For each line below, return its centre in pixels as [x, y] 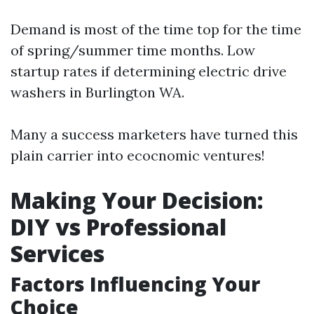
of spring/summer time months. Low [133, 50]
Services [57, 253]
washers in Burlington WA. [97, 92]
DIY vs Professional [118, 227]
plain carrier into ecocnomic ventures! [138, 155]
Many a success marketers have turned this [154, 134]
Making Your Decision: [137, 200]
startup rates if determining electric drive [149, 71]
